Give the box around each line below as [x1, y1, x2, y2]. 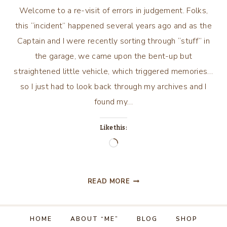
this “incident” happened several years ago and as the [15, 20, 212, 31]
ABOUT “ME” [70, 214, 119, 223]
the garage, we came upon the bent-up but [34, 51, 193, 62]
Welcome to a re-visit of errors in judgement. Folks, [19, 5, 208, 16]
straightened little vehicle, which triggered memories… [14, 66, 213, 77]
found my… [94, 96, 133, 107]
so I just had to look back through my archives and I [20, 81, 207, 92]
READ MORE [87, 177, 130, 186]
